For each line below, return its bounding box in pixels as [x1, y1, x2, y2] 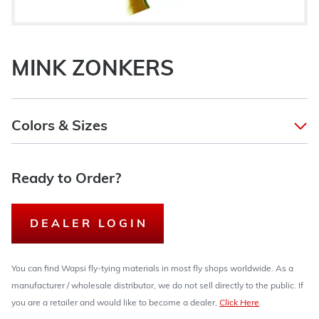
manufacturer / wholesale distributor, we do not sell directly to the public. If [11, 282, 303, 291]
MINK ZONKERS [11, 59, 174, 81]
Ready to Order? [11, 172, 121, 187]
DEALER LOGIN [30, 219, 148, 230]
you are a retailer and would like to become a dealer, [11, 299, 219, 308]
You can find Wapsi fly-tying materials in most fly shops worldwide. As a [11, 265, 293, 273]
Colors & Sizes [11, 120, 108, 134]
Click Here [219, 299, 259, 308]
